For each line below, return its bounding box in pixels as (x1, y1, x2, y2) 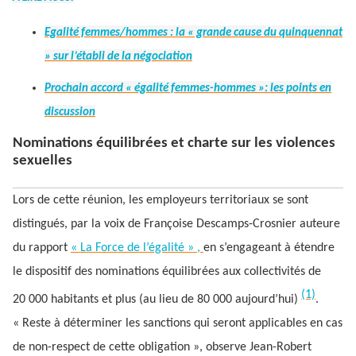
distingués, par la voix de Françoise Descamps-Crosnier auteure (13, 217, 340, 230)
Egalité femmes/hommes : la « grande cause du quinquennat (44, 26, 342, 39)
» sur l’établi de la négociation (44, 50, 192, 63)
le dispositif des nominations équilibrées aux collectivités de (13, 265, 321, 278)
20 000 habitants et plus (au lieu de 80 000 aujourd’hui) (13, 292, 301, 306)
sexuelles (13, 153, 72, 169)
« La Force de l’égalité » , (71, 241, 203, 254)
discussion (44, 106, 95, 119)
